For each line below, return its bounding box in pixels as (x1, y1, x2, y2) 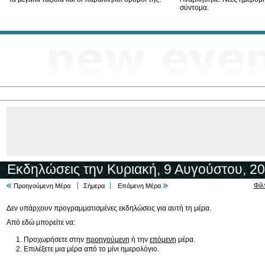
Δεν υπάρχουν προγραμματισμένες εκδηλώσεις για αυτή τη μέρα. (7, 203, 211, 212)
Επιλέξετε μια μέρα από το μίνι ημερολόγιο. (24, 245, 159, 254)
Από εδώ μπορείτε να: (7, 218, 75, 227)
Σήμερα (83, 182, 105, 190)
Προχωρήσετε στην (24, 235, 86, 244)
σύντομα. (180, 4, 209, 12)
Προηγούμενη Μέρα (14, 182, 70, 190)
